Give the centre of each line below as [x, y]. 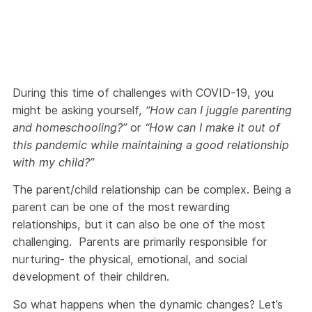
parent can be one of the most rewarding [121, 207]
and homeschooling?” [70, 127]
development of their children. [91, 277]
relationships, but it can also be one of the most [139, 225]
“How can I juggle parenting [219, 110]
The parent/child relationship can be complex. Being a [152, 190]
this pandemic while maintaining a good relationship [151, 145]
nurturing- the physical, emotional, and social [130, 259]
